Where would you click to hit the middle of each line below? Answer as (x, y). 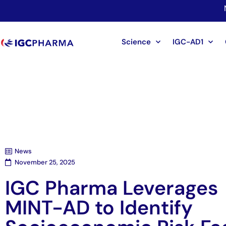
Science (136, 42)
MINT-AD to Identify (99, 208)
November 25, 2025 (45, 162)
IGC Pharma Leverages (111, 188)
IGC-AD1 (188, 42)
